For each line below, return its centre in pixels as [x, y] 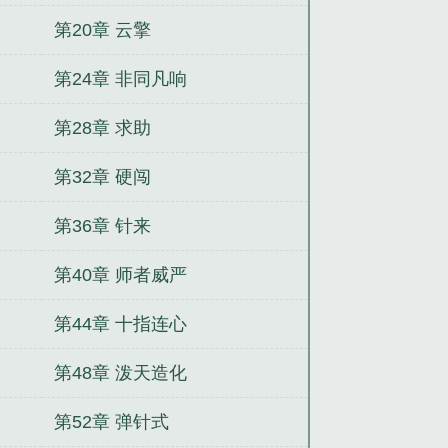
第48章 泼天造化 [120, 372]
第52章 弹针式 [111, 421]
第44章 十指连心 [120, 323]
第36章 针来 [102, 225]
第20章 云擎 [102, 29]
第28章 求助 [102, 127]
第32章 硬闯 [102, 176]
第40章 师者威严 [120, 274]
